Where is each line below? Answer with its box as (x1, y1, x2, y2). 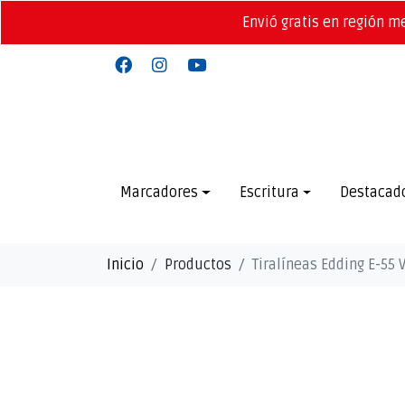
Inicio (107, 256, 144, 274)
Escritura (239, 184, 299, 202)
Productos (165, 256, 231, 274)
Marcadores (120, 184, 198, 202)
